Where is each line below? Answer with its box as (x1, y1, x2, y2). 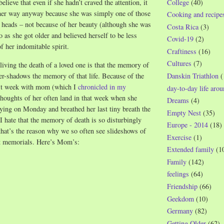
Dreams (167, 95, 189, 105)
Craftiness (167, 46, 196, 56)
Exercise (167, 132, 191, 142)
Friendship (167, 181, 197, 191)
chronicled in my (78, 81, 126, 91)
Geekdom (167, 193, 194, 203)
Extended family (167, 144, 214, 154)
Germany (167, 206, 193, 216)
